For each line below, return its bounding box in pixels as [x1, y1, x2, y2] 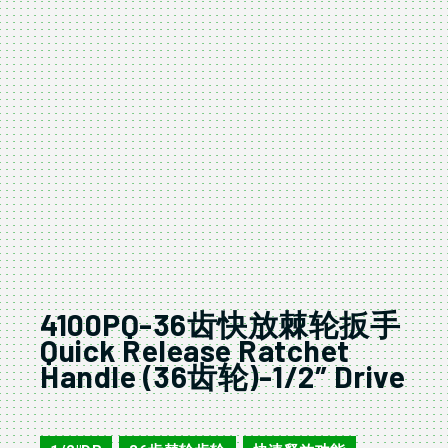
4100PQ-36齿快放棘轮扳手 [40, 306, 400, 343]
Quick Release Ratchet [40, 332, 350, 369]
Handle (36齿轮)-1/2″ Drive [40, 358, 405, 395]
